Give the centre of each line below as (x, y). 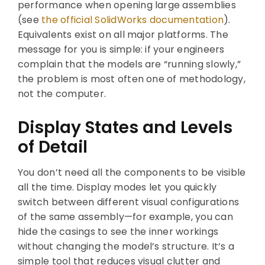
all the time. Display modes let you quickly (117, 188)
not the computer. (62, 93)
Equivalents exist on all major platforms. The (123, 34)
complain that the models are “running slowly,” (129, 64)
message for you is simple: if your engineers (121, 49)
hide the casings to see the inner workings (118, 232)
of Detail (52, 147)
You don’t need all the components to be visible (132, 173)
